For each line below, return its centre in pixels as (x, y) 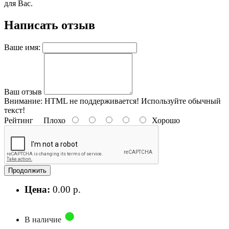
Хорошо (164, 120)
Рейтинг (19, 120)
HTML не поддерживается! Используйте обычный (132, 101)
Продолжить (27, 170)
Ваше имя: (22, 47)
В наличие (44, 219)
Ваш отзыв (23, 91)
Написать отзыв (50, 25)
